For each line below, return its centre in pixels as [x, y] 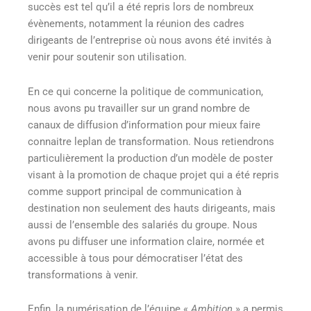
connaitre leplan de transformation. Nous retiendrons [151, 141]
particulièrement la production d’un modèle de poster [150, 158]
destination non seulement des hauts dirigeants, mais [152, 208]
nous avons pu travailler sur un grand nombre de [139, 108]
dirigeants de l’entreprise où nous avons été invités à [150, 41]
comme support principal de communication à [135, 191]
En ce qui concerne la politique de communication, [145, 91]
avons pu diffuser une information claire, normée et [146, 241]
